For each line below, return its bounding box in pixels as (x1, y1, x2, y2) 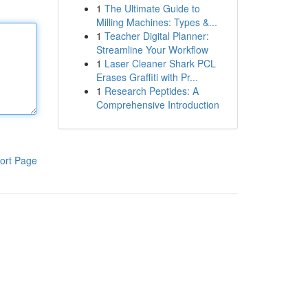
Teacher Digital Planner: (104, 29, 209, 43)
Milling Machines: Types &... (96, 15, 217, 29)
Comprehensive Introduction (96, 98, 219, 111)
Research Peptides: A (104, 84, 199, 98)
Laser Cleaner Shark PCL (104, 56, 216, 70)
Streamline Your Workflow (96, 43, 208, 56)
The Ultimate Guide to (104, 1, 200, 15)
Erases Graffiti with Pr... (96, 70, 198, 84)
